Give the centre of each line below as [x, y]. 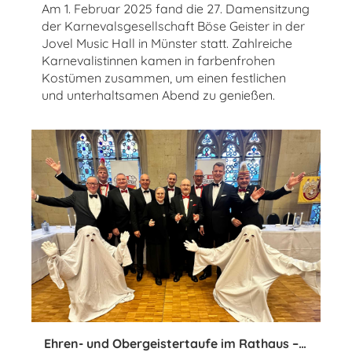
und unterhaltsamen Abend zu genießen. [158, 95]
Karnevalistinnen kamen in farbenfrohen [158, 61]
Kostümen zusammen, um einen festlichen [164, 78]
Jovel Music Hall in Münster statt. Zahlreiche [167, 44]
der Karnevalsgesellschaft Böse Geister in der [173, 26]
